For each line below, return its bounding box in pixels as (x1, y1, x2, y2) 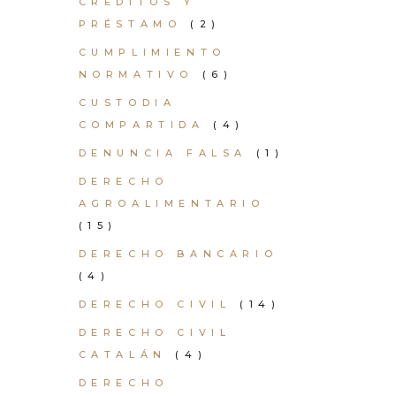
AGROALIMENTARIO (78, 197, 265, 209)
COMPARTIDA (78, 118, 205, 131)
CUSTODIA (78, 96, 177, 109)
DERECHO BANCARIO (78, 247, 278, 260)
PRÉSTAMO (78, 18, 182, 30)
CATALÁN (78, 348, 167, 361)
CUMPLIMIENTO (78, 46, 226, 58)
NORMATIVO (78, 68, 194, 80)
